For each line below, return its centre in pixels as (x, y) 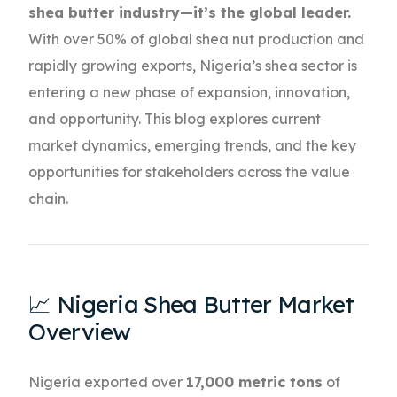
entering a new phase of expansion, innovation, (190, 93)
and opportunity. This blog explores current (175, 119)
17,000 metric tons (255, 382)
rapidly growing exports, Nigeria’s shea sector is (193, 66)
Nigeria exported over (108, 382)
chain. (49, 199)
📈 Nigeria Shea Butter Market (191, 305)
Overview (80, 332)
